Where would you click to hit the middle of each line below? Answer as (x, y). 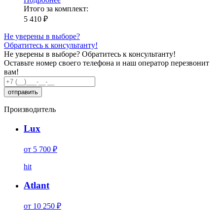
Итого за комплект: (56, 9)
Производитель (30, 110)
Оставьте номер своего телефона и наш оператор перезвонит (107, 63)
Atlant (37, 185)
